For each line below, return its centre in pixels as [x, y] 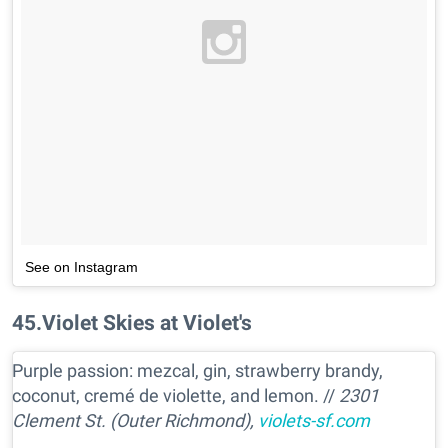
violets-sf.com [314, 420]
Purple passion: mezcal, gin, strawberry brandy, [197, 370]
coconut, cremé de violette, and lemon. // [175, 395]
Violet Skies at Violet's [147, 322]
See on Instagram [81, 266]
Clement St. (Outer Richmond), [135, 420]
